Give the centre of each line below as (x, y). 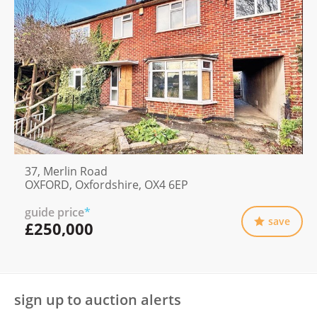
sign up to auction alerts (98, 300)
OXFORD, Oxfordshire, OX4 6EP (106, 184)
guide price (54, 212)
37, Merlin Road (66, 171)
